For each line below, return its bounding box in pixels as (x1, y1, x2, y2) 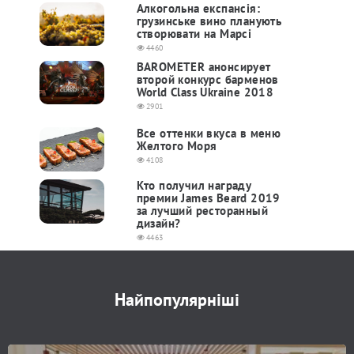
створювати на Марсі (136, 26, 252, 41)
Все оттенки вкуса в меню (136, 126, 281, 141)
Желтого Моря (136, 138, 217, 153)
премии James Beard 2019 (136, 190, 281, 205)
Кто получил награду (136, 178, 251, 193)
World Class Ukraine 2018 (136, 85, 274, 100)
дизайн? (136, 216, 181, 231)
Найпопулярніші (115, 288, 239, 311)
